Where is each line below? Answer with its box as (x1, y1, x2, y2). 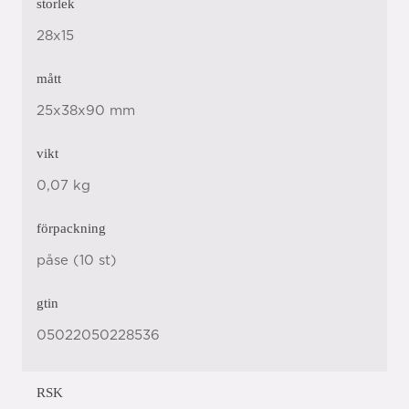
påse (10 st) (37, 254, 117, 267)
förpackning (37, 221, 106, 236)
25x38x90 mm (37, 104, 135, 118)
